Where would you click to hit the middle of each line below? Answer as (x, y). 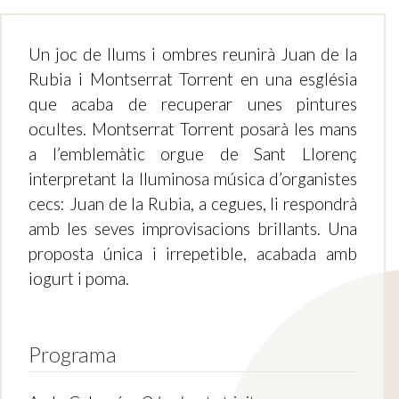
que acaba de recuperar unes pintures (193, 104)
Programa (73, 355)
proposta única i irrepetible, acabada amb (193, 254)
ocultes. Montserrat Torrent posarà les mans (193, 129)
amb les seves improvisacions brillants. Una (193, 229)
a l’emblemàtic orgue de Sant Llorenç (193, 154)
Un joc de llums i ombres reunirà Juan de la (193, 54)
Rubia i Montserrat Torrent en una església (193, 79)
